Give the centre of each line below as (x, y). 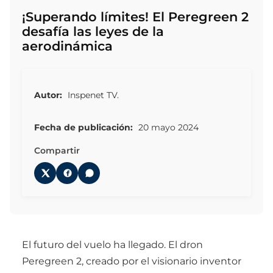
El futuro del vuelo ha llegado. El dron (112, 244)
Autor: (48, 95)
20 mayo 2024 (167, 127)
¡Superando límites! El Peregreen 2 (135, 17)
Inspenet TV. (92, 95)
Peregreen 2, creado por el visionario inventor (132, 261)
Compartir (57, 150)
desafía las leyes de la (93, 31)
